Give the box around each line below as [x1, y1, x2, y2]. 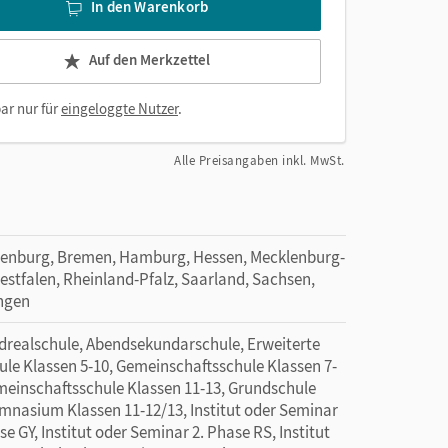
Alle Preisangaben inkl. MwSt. [174, 152, 345, 169]
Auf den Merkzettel [89, 50, 210, 70]
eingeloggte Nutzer [61, 99, 178, 118]
